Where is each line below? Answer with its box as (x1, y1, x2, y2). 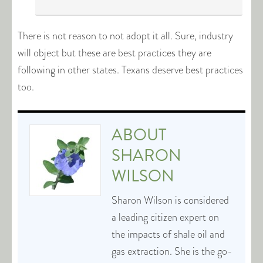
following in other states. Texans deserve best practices (18, 62, 243, 77)
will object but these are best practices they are (18, 45, 211, 60)
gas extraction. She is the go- (112, 244, 232, 259)
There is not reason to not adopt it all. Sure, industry (18, 28, 233, 43)
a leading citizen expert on (112, 210, 219, 225)
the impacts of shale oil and (112, 227, 225, 242)
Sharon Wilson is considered (112, 193, 229, 208)
